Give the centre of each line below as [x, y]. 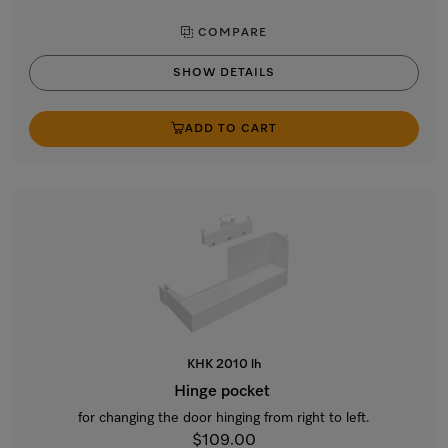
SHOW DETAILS [224, 73]
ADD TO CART [231, 129]
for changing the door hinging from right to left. [224, 418]
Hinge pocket [224, 392]
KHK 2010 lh [224, 364]
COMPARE [230, 33]
